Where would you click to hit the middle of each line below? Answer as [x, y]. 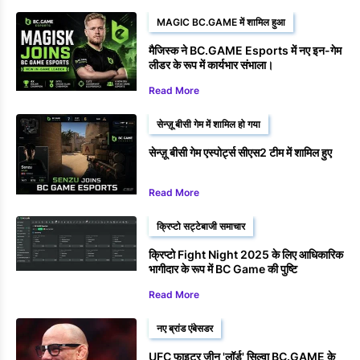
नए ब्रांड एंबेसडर [185, 329]
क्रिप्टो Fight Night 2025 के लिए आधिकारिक [246, 255]
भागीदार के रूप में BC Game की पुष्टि [223, 269]
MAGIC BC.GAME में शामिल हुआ [221, 22]
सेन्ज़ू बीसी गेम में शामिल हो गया [209, 125]
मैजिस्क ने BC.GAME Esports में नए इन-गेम [245, 51]
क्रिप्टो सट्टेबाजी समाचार [201, 227]
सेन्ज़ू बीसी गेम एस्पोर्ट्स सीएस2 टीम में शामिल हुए [240, 153]
